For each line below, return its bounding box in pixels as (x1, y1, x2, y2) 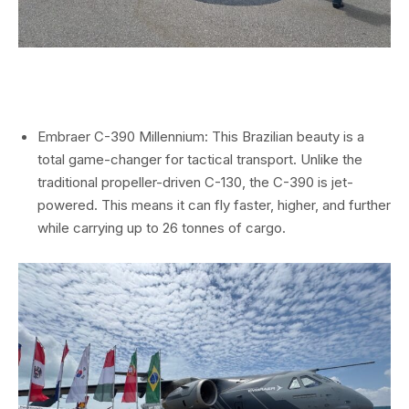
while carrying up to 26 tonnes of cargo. (37, 218, 286, 236)
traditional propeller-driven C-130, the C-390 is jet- (37, 173, 353, 191)
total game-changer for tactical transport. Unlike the (37, 150, 362, 168)
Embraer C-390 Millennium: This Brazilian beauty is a (37, 127, 364, 145)
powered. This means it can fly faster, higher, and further (37, 195, 391, 214)
